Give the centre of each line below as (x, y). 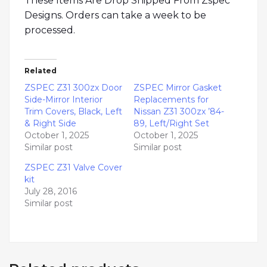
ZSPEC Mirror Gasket (178, 88)
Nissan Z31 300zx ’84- (179, 112)
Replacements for (171, 100)
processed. (50, 30)
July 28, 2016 (51, 192)
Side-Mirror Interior (63, 100)
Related (41, 71)
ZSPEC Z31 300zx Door (73, 88)
